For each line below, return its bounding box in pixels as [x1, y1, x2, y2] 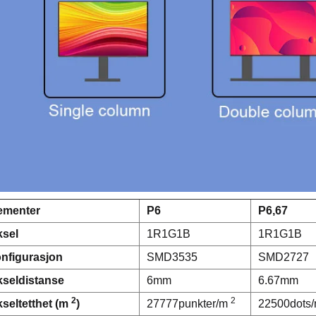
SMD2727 [258, 250, 309, 263]
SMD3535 [147, 250, 197, 263]
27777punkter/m [147, 297, 231, 310]
